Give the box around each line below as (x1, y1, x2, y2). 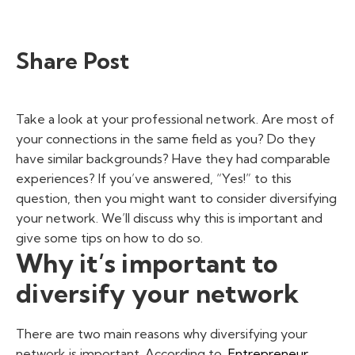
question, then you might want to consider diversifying (16, 190, 337, 206)
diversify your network (16, 277, 300, 309)
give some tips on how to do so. (16, 230, 203, 246)
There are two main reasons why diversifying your (16, 326, 307, 342)
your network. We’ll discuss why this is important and (16, 210, 323, 226)
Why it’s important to (16, 247, 279, 279)
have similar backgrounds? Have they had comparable (16, 151, 330, 166)
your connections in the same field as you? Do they (16, 131, 315, 147)
